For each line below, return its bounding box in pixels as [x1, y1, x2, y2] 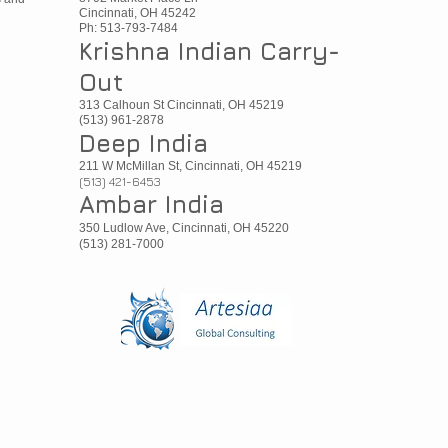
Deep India [79, 129, 208, 157]
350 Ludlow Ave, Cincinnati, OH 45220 [79, 221, 289, 235]
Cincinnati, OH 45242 [79, 6, 196, 20]
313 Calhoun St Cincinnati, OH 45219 [79, 98, 284, 112]
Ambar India [79, 190, 224, 218]
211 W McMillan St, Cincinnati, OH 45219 [79, 159, 302, 173]
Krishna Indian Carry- [79, 37, 340, 65]
